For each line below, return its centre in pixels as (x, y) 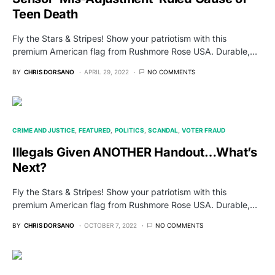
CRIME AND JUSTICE (44, 130)
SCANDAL (163, 130)
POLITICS (129, 130)
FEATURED (95, 130)
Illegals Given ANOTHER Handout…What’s (135, 153)
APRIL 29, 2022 (107, 72)
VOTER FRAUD (203, 130)
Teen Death (45, 14)
